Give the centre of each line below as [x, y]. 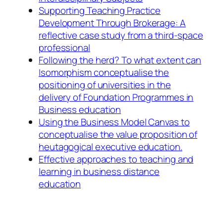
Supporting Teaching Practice [100, 10]
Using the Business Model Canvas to [114, 122]
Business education [80, 109]
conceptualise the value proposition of [118, 134]
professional [64, 47]
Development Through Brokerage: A [112, 23]
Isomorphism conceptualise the [104, 72]
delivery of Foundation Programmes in [116, 97]
